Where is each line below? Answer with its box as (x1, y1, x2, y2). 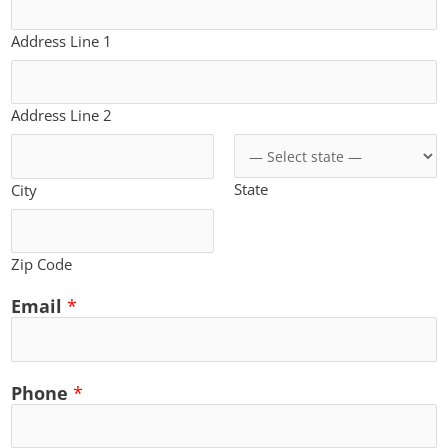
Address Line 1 (11, 30, 112, 51)
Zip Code (11, 254, 72, 275)
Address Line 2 (11, 105, 112, 126)
